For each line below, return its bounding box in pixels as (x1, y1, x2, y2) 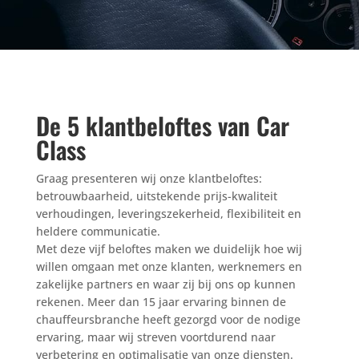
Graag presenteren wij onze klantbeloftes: (35, 171, 262, 186)
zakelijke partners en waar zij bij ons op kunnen (35, 276, 296, 292)
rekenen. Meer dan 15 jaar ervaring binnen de (35, 294, 286, 309)
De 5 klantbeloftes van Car (35, 107, 289, 143)
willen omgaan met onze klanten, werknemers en (35, 259, 302, 274)
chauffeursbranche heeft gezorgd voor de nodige (35, 312, 301, 327)
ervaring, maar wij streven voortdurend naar (35, 329, 276, 345)
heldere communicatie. (35, 224, 160, 239)
